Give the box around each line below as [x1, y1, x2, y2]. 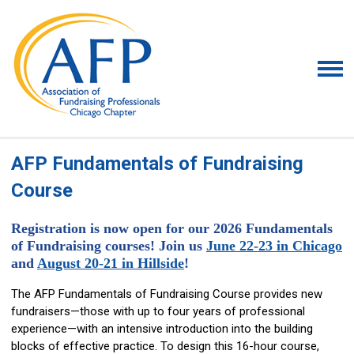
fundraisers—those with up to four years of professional [11, 304, 305, 318]
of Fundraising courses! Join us [11, 238, 206, 254]
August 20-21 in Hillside [37, 255, 184, 271]
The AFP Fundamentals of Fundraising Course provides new [11, 287, 322, 301]
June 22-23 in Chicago [206, 238, 342, 254]
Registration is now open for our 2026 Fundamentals [11, 220, 333, 236]
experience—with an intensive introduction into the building [11, 322, 313, 336]
